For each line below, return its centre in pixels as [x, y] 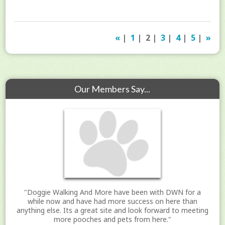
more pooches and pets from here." [112, 219]
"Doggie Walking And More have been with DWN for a [112, 192]
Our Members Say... [113, 89]
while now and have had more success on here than [112, 201]
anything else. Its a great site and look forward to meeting [112, 210]
